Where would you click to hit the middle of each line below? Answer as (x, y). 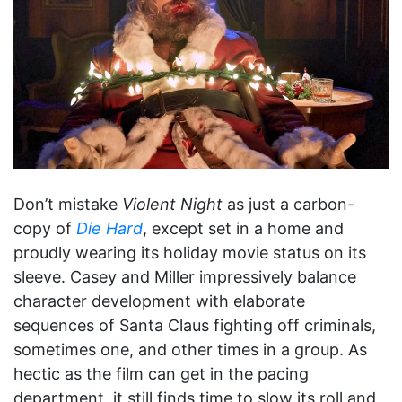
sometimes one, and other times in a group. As (190, 350)
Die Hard (109, 229)
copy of (45, 229)
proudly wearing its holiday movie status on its (190, 253)
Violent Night (172, 205)
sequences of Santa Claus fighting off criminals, (195, 326)
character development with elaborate (159, 301)
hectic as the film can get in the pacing (161, 374)
